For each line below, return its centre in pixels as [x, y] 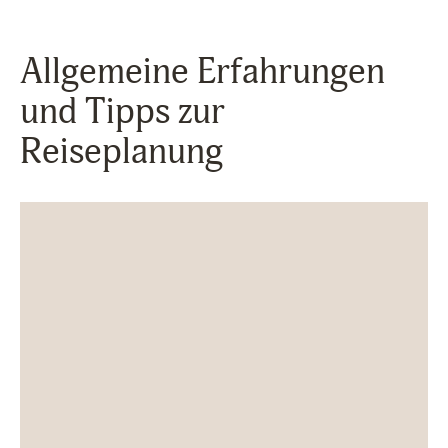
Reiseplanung [121, 152]
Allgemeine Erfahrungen [202, 72]
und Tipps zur [122, 112]
